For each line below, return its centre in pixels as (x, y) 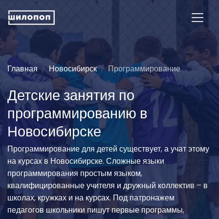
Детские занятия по (71, 95)
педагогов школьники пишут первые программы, (96, 210)
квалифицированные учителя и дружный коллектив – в (108, 186)
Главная (22, 69)
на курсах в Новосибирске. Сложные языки (86, 161)
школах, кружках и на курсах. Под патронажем (91, 198)
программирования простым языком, (75, 173)
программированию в (77, 113)
